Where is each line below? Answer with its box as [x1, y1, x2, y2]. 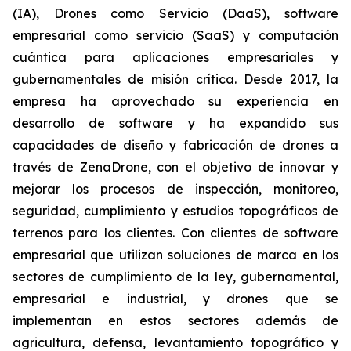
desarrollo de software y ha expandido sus [13, 115, 338, 131]
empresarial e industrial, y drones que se [13, 291, 338, 306]
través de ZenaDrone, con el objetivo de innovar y [13, 159, 338, 175]
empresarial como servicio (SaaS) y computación [13, 27, 338, 43]
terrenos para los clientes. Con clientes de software [13, 225, 338, 241]
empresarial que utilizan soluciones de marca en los [13, 247, 338, 262]
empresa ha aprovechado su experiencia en [13, 93, 338, 109]
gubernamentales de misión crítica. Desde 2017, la [13, 71, 338, 87]
